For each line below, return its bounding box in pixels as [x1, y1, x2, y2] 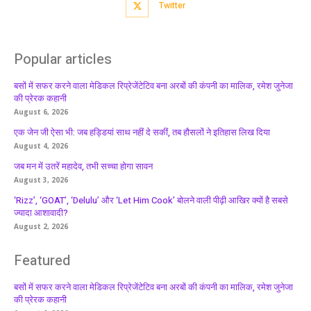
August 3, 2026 [14, 175, 68, 185]
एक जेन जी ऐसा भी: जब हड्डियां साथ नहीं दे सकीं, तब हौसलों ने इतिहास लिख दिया [14, 126, 270, 139]
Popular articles [14, 49, 112, 69]
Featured [14, 251, 70, 271]
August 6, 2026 [14, 107, 68, 117]
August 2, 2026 [14, 221, 68, 231]
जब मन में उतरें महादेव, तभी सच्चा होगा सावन [14, 160, 153, 173]
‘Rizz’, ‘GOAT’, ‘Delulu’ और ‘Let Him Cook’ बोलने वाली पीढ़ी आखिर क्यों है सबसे [14, 194, 288, 207]
